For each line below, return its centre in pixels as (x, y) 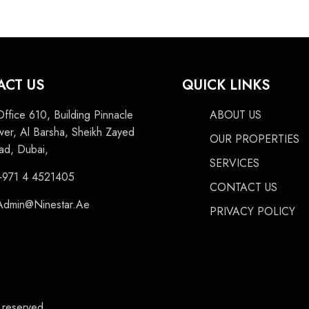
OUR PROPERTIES (255, 139)
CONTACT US (243, 187)
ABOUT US (236, 115)
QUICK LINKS (226, 85)
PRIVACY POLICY (252, 211)
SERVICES (235, 163)
